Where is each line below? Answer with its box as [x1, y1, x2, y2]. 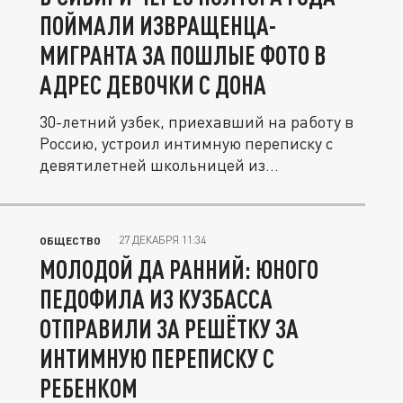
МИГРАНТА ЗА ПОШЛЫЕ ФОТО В [40, 40, 327, 70]
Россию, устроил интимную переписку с [40, 133, 333, 153]
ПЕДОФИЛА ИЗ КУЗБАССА [40, 283, 273, 314]
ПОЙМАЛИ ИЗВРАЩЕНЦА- [40, 10, 276, 40]
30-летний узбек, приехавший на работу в [40, 112, 354, 131]
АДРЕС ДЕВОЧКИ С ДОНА [40, 69, 266, 100]
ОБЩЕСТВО [40, 234, 101, 246]
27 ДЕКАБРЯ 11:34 [119, 233, 206, 246]
